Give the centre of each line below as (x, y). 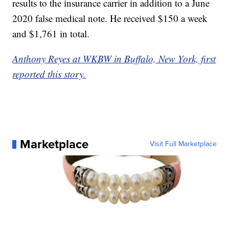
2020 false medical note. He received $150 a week (110, 18)
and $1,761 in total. (51, 34)
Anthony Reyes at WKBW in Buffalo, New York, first (114, 59)
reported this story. (49, 74)
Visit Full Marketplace (183, 144)
